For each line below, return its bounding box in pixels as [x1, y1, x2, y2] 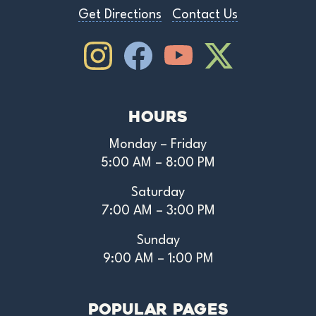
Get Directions [78, 8, 162, 22]
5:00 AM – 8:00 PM [101, 157, 215, 170]
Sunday [136, 234, 180, 248]
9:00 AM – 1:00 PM [102, 253, 214, 266]
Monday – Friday [109, 138, 207, 152]
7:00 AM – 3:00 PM [101, 205, 215, 218]
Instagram [97, 43, 157, 56]
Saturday [131, 186, 185, 200]
